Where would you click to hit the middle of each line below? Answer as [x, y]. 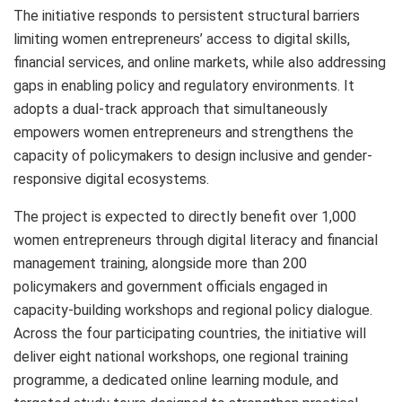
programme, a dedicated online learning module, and [176, 380]
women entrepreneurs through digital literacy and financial [196, 240]
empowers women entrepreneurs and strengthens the [184, 132]
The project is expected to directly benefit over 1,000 [185, 216]
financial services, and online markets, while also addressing [200, 62]
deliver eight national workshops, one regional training [181, 356]
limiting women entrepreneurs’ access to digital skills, [182, 39]
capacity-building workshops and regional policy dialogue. [193, 310]
